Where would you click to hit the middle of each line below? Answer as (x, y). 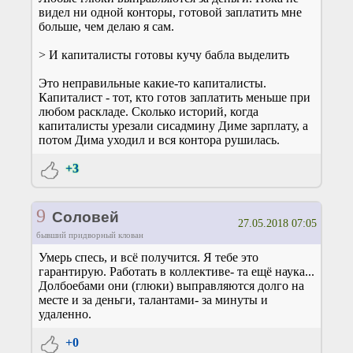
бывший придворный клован (89, 234)
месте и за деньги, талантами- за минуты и (153, 299)
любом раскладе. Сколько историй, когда (149, 111)
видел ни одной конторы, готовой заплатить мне (170, 12)
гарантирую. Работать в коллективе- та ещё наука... (176, 271)
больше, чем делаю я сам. (106, 26)
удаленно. (65, 314)
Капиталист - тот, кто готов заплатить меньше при (175, 97)
